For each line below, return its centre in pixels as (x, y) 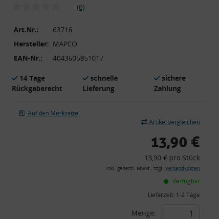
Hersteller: (31, 44)
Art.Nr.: (26, 29)
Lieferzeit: (162, 195)
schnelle (104, 78)
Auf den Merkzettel (54, 113)
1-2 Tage (188, 195)
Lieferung (99, 88)
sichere (174, 78)
